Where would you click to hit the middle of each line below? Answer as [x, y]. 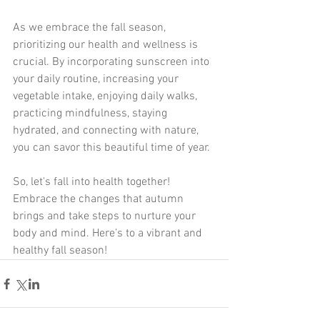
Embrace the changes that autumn [100, 200]
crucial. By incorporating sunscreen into [112, 62]
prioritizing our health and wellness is [107, 45]
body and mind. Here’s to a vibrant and [109, 234]
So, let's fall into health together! [93, 182]
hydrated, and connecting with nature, [107, 131]
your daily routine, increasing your [97, 80]
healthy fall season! [60, 251]
